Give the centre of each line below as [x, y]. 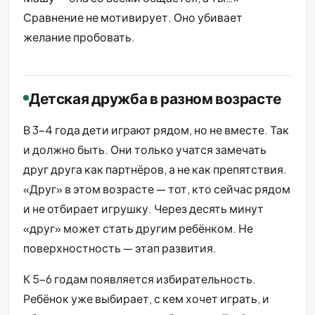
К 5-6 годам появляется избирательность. [140, 278]
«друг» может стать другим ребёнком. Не [138, 228]
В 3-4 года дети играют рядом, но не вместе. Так [156, 129]
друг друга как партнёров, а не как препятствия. [155, 169]
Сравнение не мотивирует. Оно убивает [133, 17]
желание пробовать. [79, 37]
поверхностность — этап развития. [120, 247]
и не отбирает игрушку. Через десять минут [143, 208]
